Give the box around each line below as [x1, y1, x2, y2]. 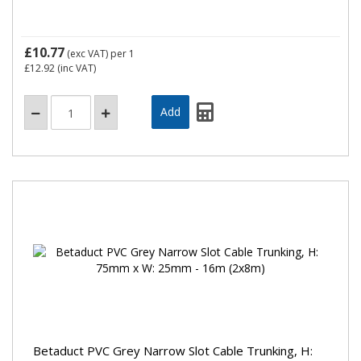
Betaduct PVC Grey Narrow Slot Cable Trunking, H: [33, 342, 313, 359]
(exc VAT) [64, 47, 110, 60]
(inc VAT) [55, 61, 96, 75]
